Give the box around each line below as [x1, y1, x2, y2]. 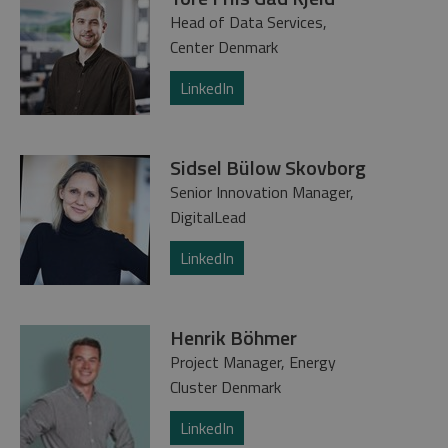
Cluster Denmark [170, 374, 281, 399]
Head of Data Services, [170, 9, 327, 34]
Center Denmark [170, 34, 278, 59]
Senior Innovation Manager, [170, 179, 354, 204]
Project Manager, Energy [170, 349, 336, 374]
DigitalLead [170, 204, 246, 229]
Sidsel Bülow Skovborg [170, 151, 366, 183]
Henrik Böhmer [170, 321, 297, 353]
